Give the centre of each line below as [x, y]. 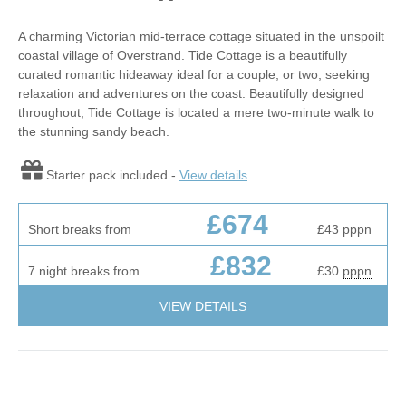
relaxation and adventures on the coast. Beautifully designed [191, 93]
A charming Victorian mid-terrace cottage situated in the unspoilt [201, 36]
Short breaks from [80, 229]
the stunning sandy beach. [94, 131]
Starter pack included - [113, 174]
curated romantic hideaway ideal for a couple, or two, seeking [194, 74]
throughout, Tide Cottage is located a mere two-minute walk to [196, 112]
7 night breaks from [84, 271]
